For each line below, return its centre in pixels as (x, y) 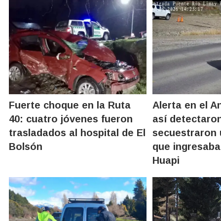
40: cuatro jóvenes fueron (71, 119)
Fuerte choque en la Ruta (70, 105)
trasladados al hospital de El (77, 132)
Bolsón (26, 146)
